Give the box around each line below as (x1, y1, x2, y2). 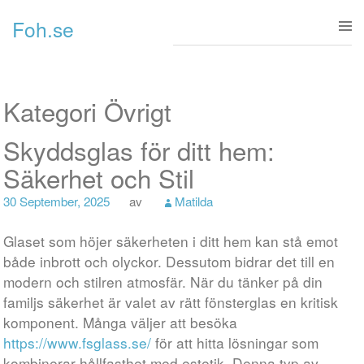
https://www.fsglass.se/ (3, 332, 152, 353)
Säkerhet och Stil (3, 159, 195, 196)
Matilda (175, 192, 214, 210)
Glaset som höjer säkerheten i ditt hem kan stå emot (3, 231, 339, 251)
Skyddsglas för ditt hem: (3, 132, 275, 168)
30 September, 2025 (3, 192, 110, 210)
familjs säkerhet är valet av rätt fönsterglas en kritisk (3, 292, 339, 312)
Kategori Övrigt (3, 93, 172, 129)
